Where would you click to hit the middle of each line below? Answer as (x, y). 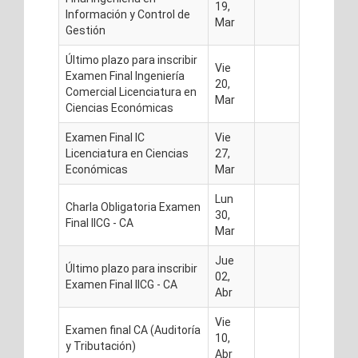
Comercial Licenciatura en (131, 92)
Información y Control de (128, 14)
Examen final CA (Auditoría (133, 330)
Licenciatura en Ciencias (127, 153)
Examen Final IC (105, 137)
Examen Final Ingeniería (125, 76)
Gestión (86, 30)
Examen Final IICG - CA (121, 284)
